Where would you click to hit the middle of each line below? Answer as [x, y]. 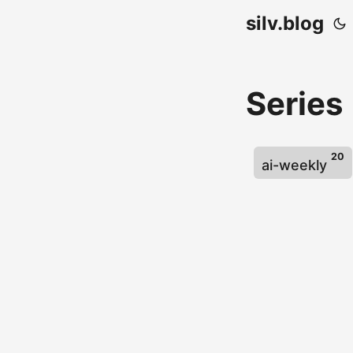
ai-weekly [296, 165]
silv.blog [285, 23]
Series [294, 104]
